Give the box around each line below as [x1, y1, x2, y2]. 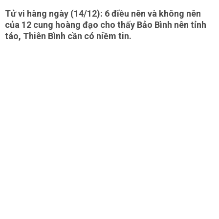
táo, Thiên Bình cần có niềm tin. [5, 31, 133, 41]
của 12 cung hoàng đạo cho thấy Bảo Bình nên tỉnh [5, 20, 206, 30]
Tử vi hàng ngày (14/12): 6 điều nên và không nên [5, 8, 201, 19]
